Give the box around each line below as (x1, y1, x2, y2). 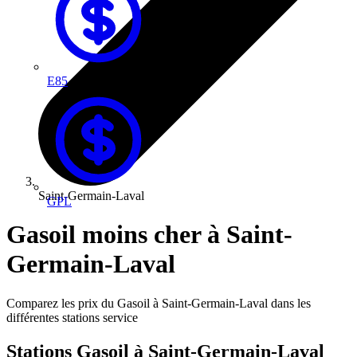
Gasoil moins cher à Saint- (6, 220, 292, 249)
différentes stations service (6, 310, 138, 324)
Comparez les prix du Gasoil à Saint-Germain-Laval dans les (6, 296, 311, 310)
